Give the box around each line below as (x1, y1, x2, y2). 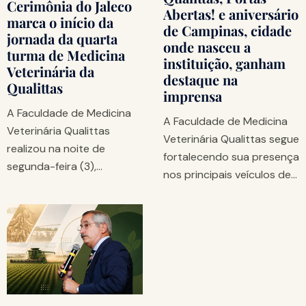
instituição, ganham (163, 53, 286, 72)
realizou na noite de (7, 141, 105, 156)
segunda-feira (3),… (7, 158, 102, 173)
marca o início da (7, 12, 113, 31)
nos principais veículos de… (163, 167, 297, 182)
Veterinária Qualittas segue (163, 131, 299, 146)
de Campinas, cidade (163, 20, 292, 40)
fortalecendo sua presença (163, 149, 299, 164)
